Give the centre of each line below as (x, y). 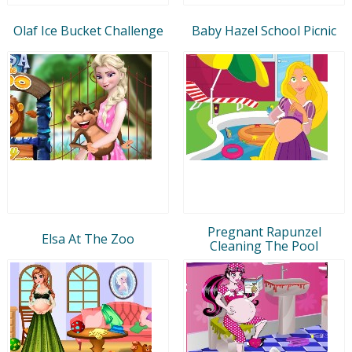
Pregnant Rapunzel (264, 231)
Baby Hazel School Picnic (264, 30)
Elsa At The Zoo (88, 238)
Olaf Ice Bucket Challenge (88, 30)
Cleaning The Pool (264, 246)
